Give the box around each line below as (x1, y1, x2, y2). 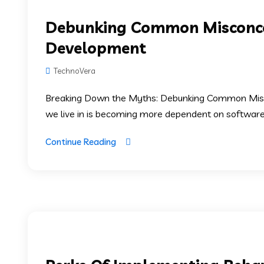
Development (45, 38, 146, 58)
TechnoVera (52, 65, 95, 75)
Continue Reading (45, 136, 116, 147)
